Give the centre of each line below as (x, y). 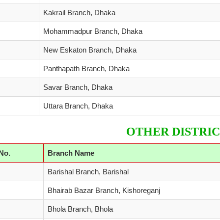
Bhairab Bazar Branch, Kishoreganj (104, 190)
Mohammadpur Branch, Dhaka (93, 31)
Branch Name (72, 153)
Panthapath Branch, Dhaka (86, 69)
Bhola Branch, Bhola (80, 209)
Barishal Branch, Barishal (88, 172)
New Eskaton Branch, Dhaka (90, 50)
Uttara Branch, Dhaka (78, 106)
